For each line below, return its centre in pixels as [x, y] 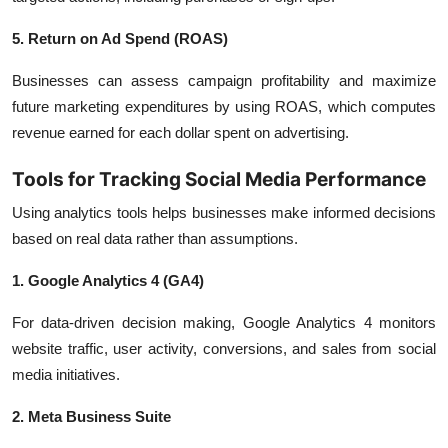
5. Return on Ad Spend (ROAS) [120, 38]
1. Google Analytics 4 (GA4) [108, 280]
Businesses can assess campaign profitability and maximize [224, 80]
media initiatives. [66, 374]
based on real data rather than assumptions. [155, 238]
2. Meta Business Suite [91, 416]
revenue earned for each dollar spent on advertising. [180, 132]
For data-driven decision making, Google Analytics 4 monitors [224, 322]
